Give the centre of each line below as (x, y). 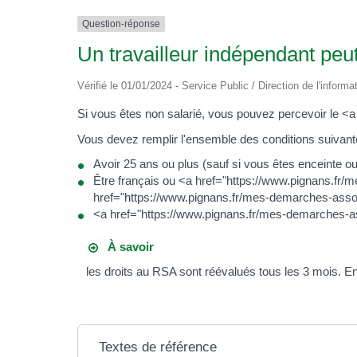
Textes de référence (158, 347)
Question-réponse (121, 24)
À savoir (126, 246)
